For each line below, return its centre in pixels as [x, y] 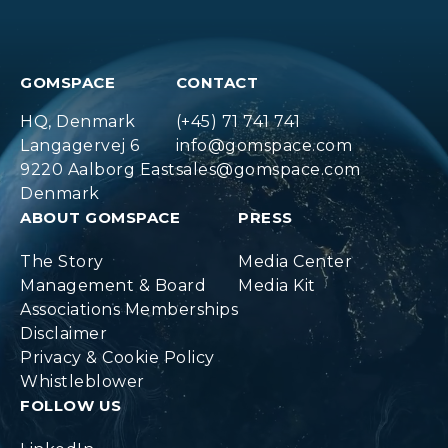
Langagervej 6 [80, 145]
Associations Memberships [129, 309]
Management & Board [113, 285]
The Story [62, 261]
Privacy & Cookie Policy [117, 357]
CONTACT [216, 82]
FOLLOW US [71, 405]
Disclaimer [63, 333]
